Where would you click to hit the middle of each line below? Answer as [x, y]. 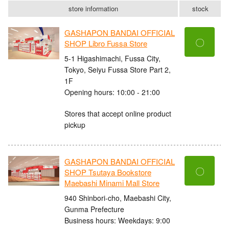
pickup [75, 124]
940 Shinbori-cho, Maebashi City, [118, 198]
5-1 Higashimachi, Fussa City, [112, 58]
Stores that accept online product [118, 113]
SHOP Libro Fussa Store [106, 43]
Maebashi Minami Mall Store [112, 183]
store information [93, 9]
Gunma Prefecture [94, 209]
